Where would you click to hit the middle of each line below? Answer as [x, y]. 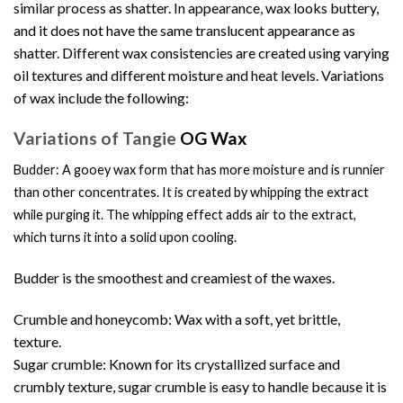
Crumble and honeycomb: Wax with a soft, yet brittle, [177, 318]
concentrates [117, 193]
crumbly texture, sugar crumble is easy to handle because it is [200, 386]
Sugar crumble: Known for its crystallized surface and [177, 363]
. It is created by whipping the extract [263, 193]
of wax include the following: [101, 97]
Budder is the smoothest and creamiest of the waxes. [174, 278]
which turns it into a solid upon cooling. [125, 237]
